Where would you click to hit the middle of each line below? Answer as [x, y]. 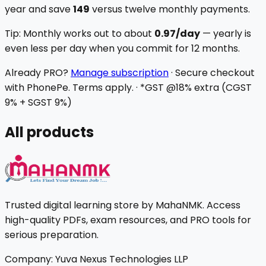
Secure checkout [215, 73]
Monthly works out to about [86, 34]
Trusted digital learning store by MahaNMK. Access [123, 205]
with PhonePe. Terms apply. [69, 88]
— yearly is [226, 34]
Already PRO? [37, 73]
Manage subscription [120, 73]
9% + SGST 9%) [38, 103]
